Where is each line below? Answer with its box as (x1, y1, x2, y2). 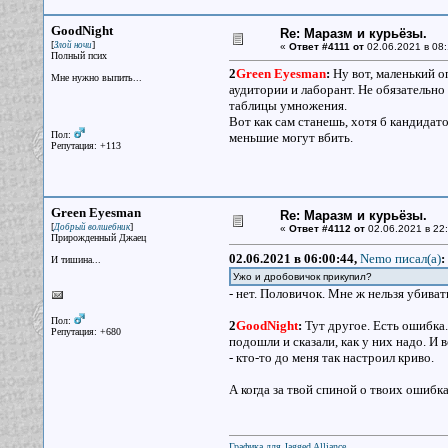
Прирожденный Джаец (50, 232, 146, 243)
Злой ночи (53, 40, 92, 50)
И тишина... (50, 254, 101, 265)
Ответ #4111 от (288, 41, 364, 52)
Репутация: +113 (50, 140, 121, 151)
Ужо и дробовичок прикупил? (232, 271, 372, 282)
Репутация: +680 (50, 326, 121, 337)
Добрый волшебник (53, 222, 130, 232)
